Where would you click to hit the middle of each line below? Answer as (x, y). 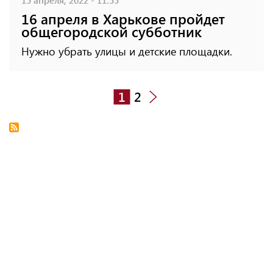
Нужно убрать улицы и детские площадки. (127, 51)
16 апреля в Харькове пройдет (123, 18)
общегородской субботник (112, 31)
